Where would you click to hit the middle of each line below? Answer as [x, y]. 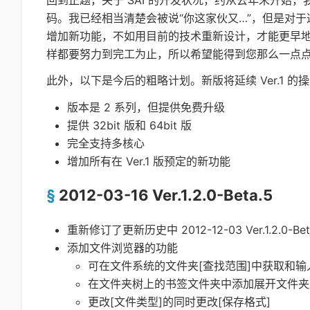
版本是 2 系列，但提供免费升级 [146, 108]
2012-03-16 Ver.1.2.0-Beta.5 [166, 195]
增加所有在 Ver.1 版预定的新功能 [149, 162]
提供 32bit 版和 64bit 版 [129, 126]
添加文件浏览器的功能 [122, 248]
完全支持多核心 [106, 144]
